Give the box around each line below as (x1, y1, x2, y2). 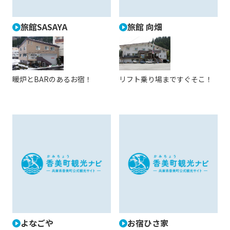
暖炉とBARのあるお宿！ (12, 74, 92, 85)
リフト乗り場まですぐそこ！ (119, 74, 213, 85)
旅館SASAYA (21, 20, 67, 33)
